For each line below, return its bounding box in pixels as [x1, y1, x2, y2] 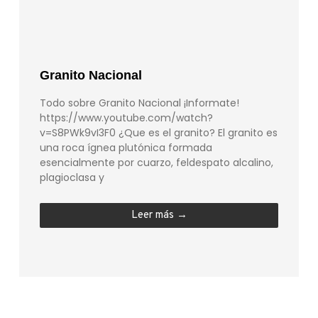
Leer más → [131, 209, 187, 223]
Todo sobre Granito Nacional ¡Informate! [40, 96, 240, 111]
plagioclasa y [40, 170, 105, 185]
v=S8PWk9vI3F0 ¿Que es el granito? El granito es [40, 126, 278, 141]
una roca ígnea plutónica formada [40, 141, 213, 155]
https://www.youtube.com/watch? [40, 111, 214, 126]
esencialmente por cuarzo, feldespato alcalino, [40, 155, 274, 170]
